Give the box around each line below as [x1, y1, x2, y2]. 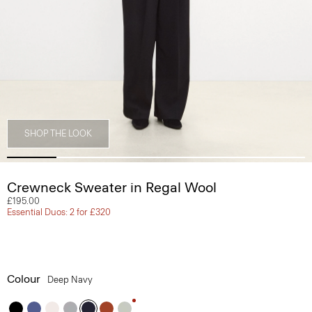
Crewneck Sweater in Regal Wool [7, 179, 217, 196]
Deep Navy [47, 274, 95, 285]
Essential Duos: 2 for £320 [7, 207, 111, 217]
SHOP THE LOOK [24, 128, 92, 139]
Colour [7, 272, 40, 286]
